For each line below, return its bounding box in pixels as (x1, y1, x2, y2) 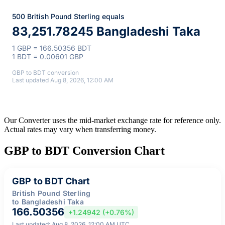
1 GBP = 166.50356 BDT (12, 43, 91, 52)
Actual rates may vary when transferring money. (4, 125, 156, 134)
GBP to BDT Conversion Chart (4, 144, 165, 157)
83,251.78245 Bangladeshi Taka (12, 24, 200, 39)
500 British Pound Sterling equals (12, 12, 125, 21)
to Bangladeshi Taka (12, 197, 84, 206)
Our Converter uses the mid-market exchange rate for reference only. (4, 116, 221, 125)
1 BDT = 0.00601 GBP (12, 52, 83, 61)
